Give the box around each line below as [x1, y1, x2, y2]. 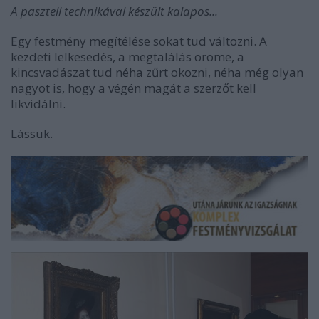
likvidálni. [11, 95, 66, 112]
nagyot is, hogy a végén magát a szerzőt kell [11, 79, 256, 96]
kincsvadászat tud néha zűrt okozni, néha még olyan [11, 63, 303, 80]
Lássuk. [11, 125, 53, 142]
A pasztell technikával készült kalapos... [11, 2, 218, 19]
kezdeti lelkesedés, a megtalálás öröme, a [11, 48, 244, 65]
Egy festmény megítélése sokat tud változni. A [11, 32, 267, 49]
